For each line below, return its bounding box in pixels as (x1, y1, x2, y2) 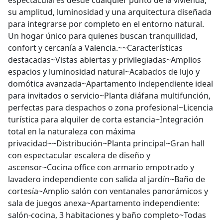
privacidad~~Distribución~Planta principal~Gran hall (8, 138, 205, 149)
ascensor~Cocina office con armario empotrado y (8, 162, 194, 173)
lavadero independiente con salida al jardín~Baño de (8, 174, 205, 185)
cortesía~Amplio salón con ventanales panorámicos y (8, 186, 208, 197)
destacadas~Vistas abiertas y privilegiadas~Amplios (8, 54, 201, 65)
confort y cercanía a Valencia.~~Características (8, 42, 183, 53)
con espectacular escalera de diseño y (8, 150, 150, 161)
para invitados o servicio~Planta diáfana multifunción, (8, 90, 211, 101)
